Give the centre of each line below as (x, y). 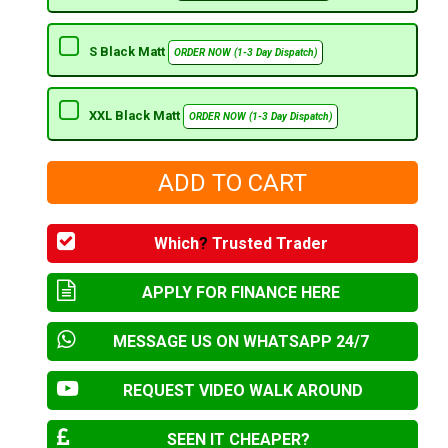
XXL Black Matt (135, 116)
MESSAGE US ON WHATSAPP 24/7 (241, 342)
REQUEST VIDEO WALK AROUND (242, 391)
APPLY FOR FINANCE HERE (241, 293)
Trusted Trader (268, 244)
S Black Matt (128, 52)
